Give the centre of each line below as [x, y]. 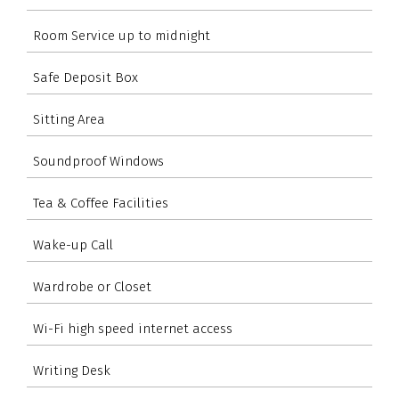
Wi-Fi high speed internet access [133, 328]
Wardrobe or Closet [92, 286]
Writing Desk [72, 370]
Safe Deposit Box [85, 77]
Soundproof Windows [98, 161]
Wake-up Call [73, 244]
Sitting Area [69, 119]
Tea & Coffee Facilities [101, 203]
